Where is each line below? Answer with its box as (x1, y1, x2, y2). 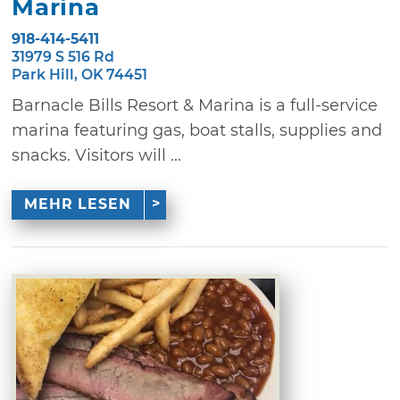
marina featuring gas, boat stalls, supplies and (12, 120, 383, 140)
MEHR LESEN (23, 195, 131, 212)
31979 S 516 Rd (12, 47, 115, 65)
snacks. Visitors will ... (12, 145, 182, 165)
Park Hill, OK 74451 (12, 65, 148, 83)
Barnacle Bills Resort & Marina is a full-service (12, 95, 379, 115)
